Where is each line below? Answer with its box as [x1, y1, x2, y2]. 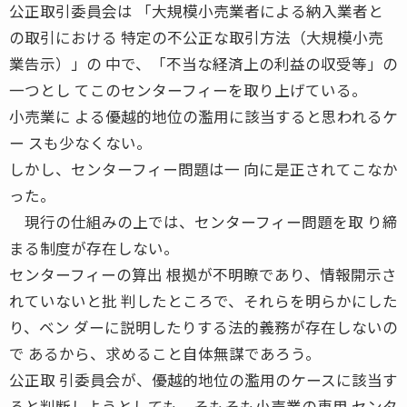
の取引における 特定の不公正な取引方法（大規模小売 [9, 25, 383, 48]
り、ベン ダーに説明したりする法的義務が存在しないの [9, 315, 398, 338]
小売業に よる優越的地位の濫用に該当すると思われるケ [9, 104, 398, 127]
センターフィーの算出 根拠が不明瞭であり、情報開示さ [9, 263, 397, 285]
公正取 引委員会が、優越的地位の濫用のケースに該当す [9, 368, 398, 391]
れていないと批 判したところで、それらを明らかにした [9, 289, 398, 312]
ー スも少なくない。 [9, 131, 152, 154]
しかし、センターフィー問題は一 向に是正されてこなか [9, 157, 398, 180]
